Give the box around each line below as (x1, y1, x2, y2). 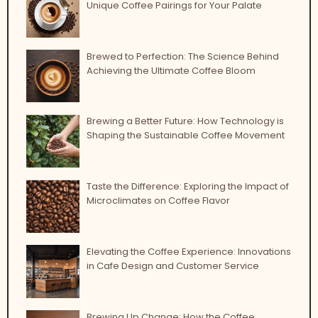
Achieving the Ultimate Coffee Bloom (86, 63, 256, 77)
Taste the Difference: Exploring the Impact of (86, 180, 289, 194)
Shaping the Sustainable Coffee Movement (86, 128, 285, 143)
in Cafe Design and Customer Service (86, 258, 259, 273)
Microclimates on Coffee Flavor (86, 194, 230, 208)
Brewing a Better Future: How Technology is (86, 114, 284, 128)
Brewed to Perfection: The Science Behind (86, 49, 279, 63)
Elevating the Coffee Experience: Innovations (86, 244, 291, 258)
